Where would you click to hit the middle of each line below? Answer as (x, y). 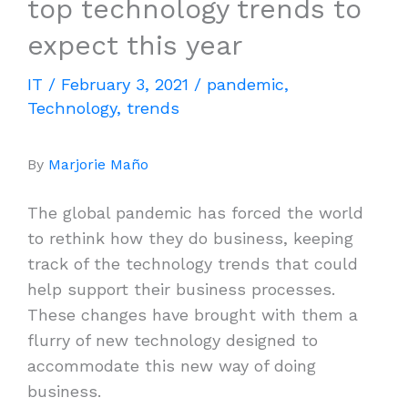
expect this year (135, 45)
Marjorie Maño (98, 165)
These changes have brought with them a (193, 315)
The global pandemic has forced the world (195, 213)
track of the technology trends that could (193, 264)
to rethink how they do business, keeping (190, 239)
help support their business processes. (181, 290)
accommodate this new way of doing (172, 366)
